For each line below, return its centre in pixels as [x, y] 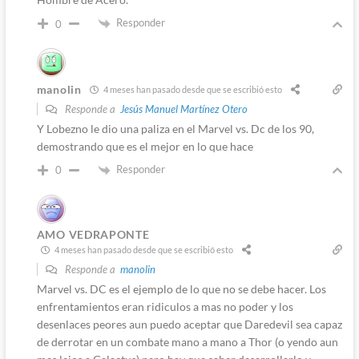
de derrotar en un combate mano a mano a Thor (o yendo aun [187, 341]
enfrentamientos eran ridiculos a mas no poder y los [165, 306]
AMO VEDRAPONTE [93, 234]
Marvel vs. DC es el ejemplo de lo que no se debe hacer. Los [181, 288]
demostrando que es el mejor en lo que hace [145, 146]
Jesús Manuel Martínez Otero [184, 109]
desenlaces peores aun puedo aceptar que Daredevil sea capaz [189, 324]
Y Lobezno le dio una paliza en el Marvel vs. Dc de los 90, [175, 128]
